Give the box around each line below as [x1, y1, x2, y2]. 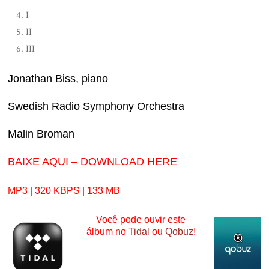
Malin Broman [8, 127, 75, 140]
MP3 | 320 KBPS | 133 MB [8, 185, 121, 196]
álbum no [86, 226, 128, 237]
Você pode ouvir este [96, 214, 186, 225]
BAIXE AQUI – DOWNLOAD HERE [8, 155, 178, 168]
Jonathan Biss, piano [8, 72, 109, 85]
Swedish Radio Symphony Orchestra [8, 100, 185, 112]
